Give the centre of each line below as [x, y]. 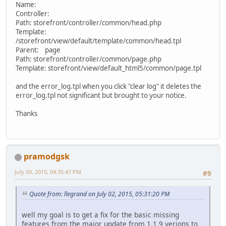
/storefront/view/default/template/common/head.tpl [98, 41]
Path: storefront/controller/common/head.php [89, 22]
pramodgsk [47, 157]
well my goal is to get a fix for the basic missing [100, 215]
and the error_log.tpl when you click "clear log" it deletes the [108, 86]
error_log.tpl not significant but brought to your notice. [101, 95]
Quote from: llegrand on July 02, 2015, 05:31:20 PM [99, 194]
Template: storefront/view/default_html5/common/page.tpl [108, 68]
